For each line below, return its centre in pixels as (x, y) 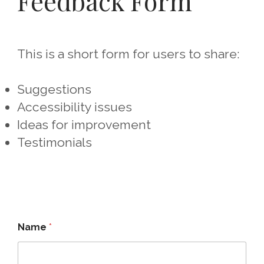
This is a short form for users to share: (128, 54)
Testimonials (54, 142)
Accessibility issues (74, 107)
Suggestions (54, 89)
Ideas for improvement (84, 125)
